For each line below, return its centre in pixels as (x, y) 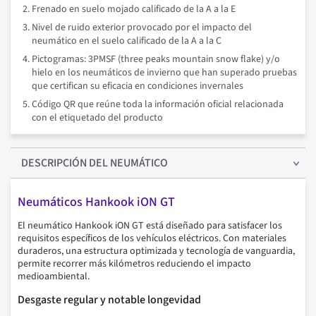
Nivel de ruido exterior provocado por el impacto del (142, 28)
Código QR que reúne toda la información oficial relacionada (158, 105)
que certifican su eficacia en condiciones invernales (138, 86)
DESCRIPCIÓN (54, 163)
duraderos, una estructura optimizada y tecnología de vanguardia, (156, 251)
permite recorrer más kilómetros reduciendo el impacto (134, 264)
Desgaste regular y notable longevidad (109, 300)
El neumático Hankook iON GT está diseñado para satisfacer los (150, 226)
